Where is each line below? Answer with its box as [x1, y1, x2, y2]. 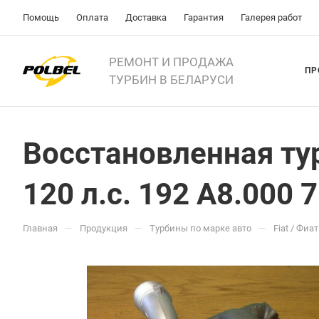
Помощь [23, 11, 59, 23]
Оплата [76, 11, 108, 23]
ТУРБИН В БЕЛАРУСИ [109, 72, 234, 87]
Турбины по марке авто [150, 223, 251, 234]
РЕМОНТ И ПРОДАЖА [109, 54, 234, 69]
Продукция [80, 223, 127, 234]
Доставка [125, 11, 167, 23]
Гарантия [184, 11, 224, 23]
